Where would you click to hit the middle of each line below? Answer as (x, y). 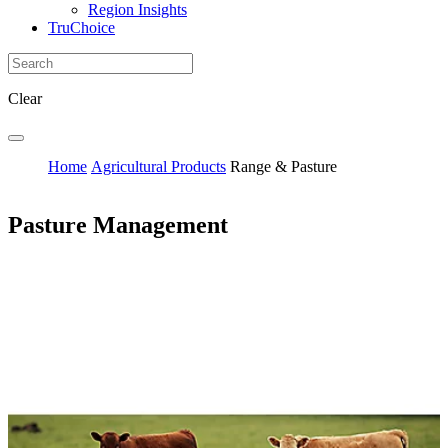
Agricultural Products (158, 166)
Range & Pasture (283, 166)
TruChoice (81, 27)
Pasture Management (118, 224)
